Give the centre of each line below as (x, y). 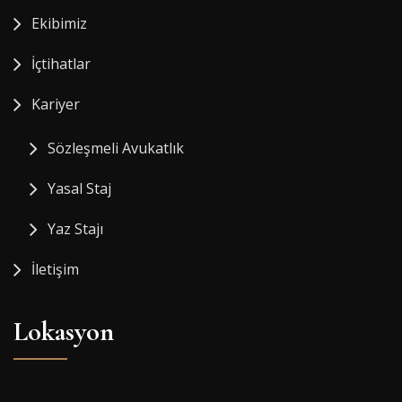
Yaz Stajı (75, 229)
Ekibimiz (59, 23)
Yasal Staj (79, 188)
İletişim (55, 269)
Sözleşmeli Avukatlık (116, 148)
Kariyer (56, 104)
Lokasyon (64, 332)
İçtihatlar (61, 64)
